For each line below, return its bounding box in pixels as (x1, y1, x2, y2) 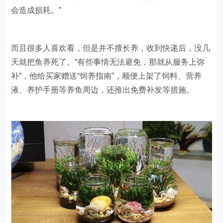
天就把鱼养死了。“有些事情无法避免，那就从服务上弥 (11, 57, 205, 66)
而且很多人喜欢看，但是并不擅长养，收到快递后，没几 (11, 43, 211, 52)
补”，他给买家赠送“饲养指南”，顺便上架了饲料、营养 (11, 71, 202, 80)
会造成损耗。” (11, 5, 62, 14)
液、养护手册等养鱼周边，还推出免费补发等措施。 (11, 85, 195, 94)
